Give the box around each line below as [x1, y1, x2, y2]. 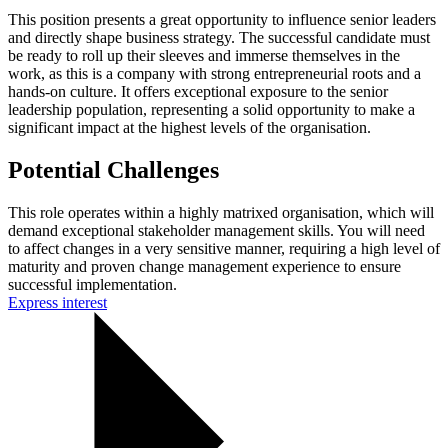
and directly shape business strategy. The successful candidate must [8, 29, 430, 47]
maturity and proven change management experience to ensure [8, 258, 401, 276]
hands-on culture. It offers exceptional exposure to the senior [8, 83, 388, 101]
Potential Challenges [8, 157, 219, 184]
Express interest [8, 294, 107, 312]
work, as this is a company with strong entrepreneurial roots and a [8, 65, 421, 83]
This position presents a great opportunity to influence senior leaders [8, 11, 436, 29]
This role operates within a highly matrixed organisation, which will [8, 204, 434, 222]
